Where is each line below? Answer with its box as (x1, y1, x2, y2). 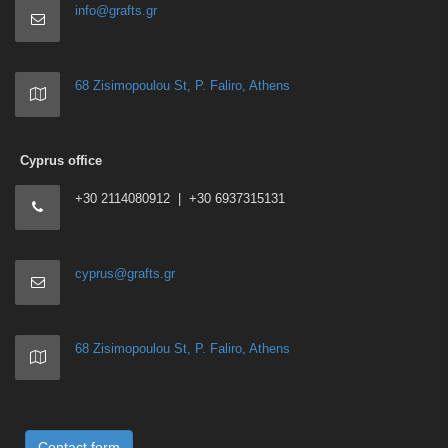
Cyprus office (20, 153, 102, 168)
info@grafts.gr (75, 3, 157, 18)
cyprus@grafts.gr (75, 266, 175, 281)
